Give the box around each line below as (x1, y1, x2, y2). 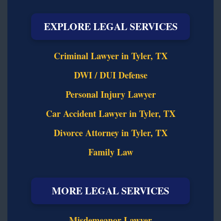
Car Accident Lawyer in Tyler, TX (45, 107, 176, 120)
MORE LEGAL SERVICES (52, 183, 169, 198)
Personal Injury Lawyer (65, 87, 156, 101)
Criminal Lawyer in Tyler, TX (53, 49, 168, 62)
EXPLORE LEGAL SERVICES (43, 19, 178, 34)
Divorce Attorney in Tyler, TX (53, 126, 168, 139)
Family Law (88, 145, 133, 158)
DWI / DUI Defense (74, 68, 147, 81)
